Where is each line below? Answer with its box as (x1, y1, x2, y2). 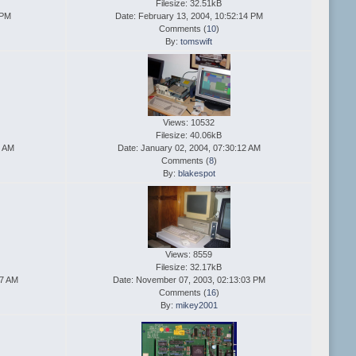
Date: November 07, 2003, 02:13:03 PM (112, 275, 265, 285)
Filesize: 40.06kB (156, 130, 222, 141)
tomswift (180, 37, 213, 47)
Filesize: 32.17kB (156, 262, 222, 273)
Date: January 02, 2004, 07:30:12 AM (117, 143, 261, 153)
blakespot (177, 168, 215, 179)
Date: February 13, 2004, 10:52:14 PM (114, 11, 263, 21)
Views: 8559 (165, 250, 213, 260)
